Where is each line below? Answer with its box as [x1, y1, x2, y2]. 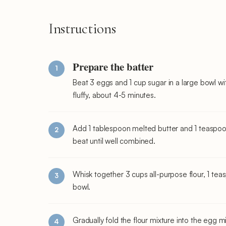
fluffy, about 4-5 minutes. [73, 90, 156, 100]
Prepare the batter [73, 59, 154, 74]
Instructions [48, 19, 116, 37]
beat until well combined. [73, 136, 155, 146]
